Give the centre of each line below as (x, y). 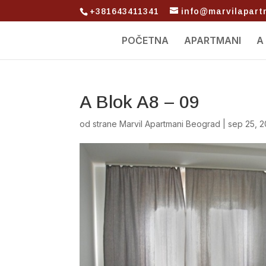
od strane (100, 124)
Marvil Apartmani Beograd (170, 124)
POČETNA (145, 40)
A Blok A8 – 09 (140, 102)
